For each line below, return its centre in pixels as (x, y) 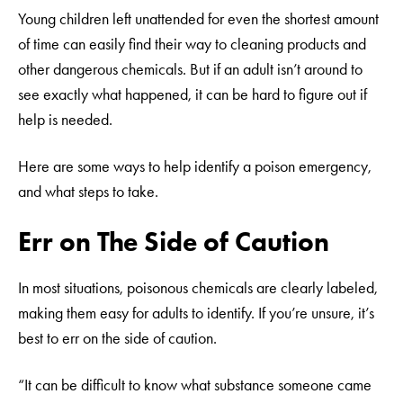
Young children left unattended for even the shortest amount (198, 19)
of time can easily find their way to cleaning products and (192, 44)
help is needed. (67, 120)
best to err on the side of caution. (121, 338)
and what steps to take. (90, 192)
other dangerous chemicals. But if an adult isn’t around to (190, 69)
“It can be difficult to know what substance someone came (195, 385)
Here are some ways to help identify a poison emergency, (195, 166)
